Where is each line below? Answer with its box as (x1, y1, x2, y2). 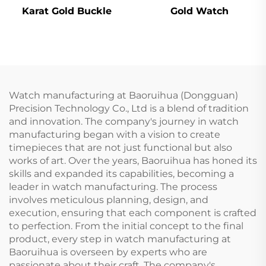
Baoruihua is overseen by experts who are (9, 246, 207, 258)
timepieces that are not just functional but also (9, 141, 232, 153)
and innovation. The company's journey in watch (9, 115, 239, 127)
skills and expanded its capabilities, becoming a (9, 167, 234, 179)
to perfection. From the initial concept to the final (9, 220, 243, 232)
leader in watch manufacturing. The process (9, 180, 217, 192)
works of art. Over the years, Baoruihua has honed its (9, 154, 257, 166)
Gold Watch (170, 5, 229, 17)
